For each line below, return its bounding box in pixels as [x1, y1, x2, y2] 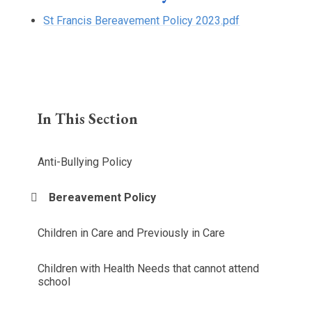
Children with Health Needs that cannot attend [38, 261, 260, 275]
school [38, 274, 71, 288]
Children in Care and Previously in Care [38, 226, 226, 240]
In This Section [38, 108, 139, 129]
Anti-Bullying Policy [38, 155, 133, 169]
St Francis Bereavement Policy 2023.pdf [43, 13, 240, 27]
